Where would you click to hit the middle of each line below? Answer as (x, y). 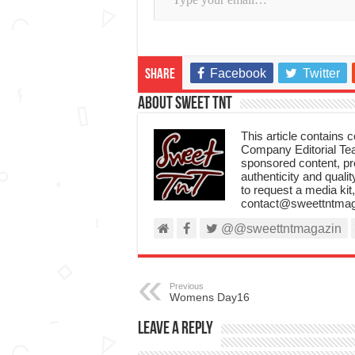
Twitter (321, 73)
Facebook (238, 73)
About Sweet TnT (185, 104)
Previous (186, 286)
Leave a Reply (175, 329)
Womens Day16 (209, 297)
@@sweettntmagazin (279, 228)
